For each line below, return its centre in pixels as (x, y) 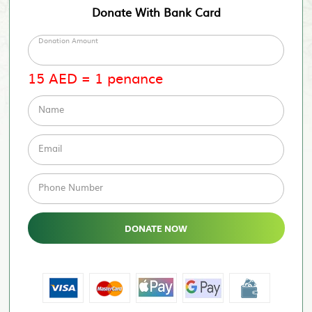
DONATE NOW (156, 229)
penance (135, 77)
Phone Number (70, 187)
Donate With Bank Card (156, 11)
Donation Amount (68, 40)
